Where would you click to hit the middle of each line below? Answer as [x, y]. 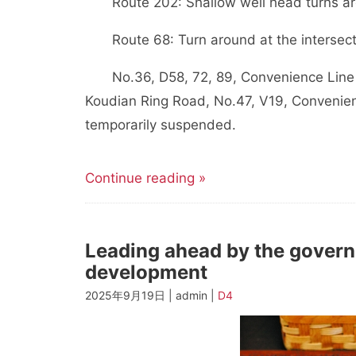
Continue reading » [145, 178]
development [146, 272]
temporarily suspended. [161, 125]
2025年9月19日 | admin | [151, 295]
